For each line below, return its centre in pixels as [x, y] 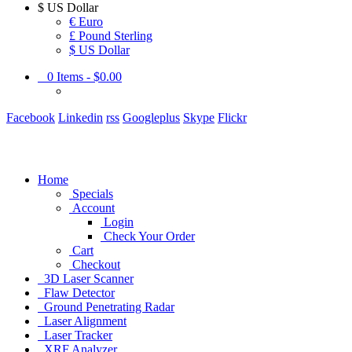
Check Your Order [149, 236]
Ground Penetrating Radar [106, 306]
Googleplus [151, 117]
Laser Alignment [82, 321]
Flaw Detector [76, 292]
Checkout [96, 264]
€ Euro [86, 22]
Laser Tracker [75, 335]
